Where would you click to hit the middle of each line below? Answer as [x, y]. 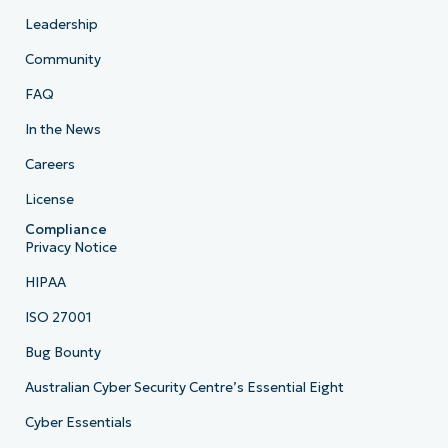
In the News [62, 130]
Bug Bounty [62, 353]
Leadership [61, 25]
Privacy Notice [70, 248]
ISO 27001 [58, 318]
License [49, 200]
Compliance [65, 230]
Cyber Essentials [78, 423]
